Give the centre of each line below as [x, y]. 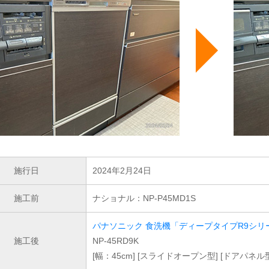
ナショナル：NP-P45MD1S [144, 198]
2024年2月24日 [122, 171]
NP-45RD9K [116, 241]
